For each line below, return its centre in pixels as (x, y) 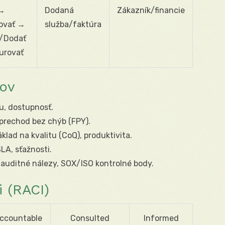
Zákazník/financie (151, 10)
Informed (161, 218)
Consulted (90, 218)
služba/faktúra (73, 24)
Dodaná (59, 10)
